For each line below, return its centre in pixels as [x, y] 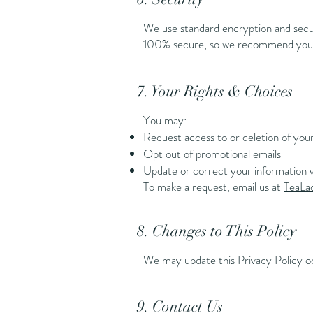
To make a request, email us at [213, 187]
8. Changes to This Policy [217, 231]
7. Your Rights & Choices [215, 91]
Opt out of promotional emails [212, 154]
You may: [165, 120]
